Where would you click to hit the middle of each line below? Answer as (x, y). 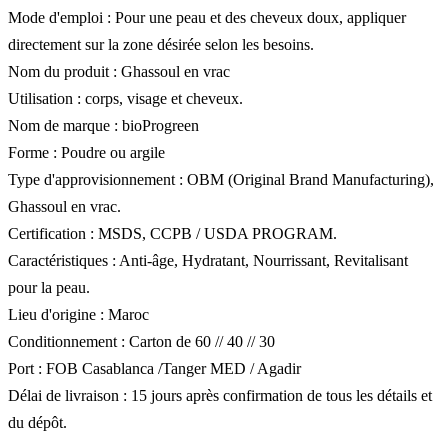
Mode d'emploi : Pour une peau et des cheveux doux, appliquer (207, 17)
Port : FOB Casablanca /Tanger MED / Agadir (154, 368)
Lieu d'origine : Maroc (78, 314)
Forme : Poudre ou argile (86, 152)
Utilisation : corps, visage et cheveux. (125, 98)
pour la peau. (49, 287)
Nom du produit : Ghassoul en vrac (119, 71)
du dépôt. (37, 422)
